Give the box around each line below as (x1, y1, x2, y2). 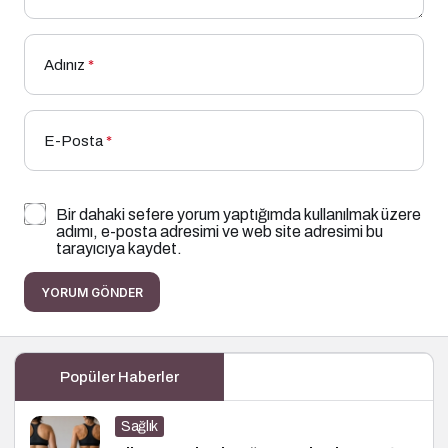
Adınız (44, 56, 85, 73)
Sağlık (121, 418, 158, 434)
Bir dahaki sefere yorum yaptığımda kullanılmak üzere (56, 205, 421, 223)
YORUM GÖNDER (41, 284, 143, 300)
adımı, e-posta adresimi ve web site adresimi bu (56, 222, 383, 240)
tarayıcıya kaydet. (56, 239, 182, 257)
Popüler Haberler (59, 368, 179, 385)
